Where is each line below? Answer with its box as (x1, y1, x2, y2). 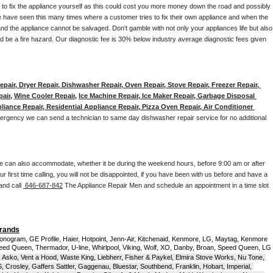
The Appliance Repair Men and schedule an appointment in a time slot (63, 181, 269, 189)
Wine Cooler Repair (14, 91, 75, 99)
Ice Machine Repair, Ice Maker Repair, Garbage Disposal (79, 91, 255, 99)
